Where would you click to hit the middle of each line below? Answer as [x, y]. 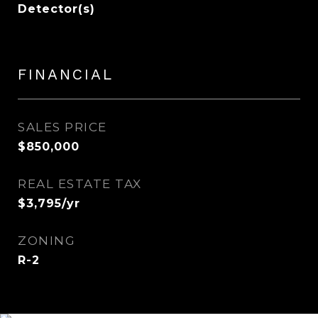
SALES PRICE [62, 127]
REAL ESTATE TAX [80, 184]
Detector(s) [56, 9]
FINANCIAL [66, 74]
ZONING [46, 241]
